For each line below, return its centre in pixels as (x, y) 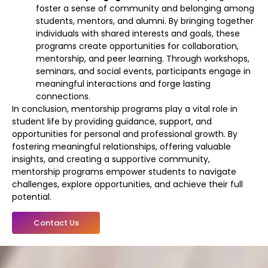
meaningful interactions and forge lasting (123, 83)
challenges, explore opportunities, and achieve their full (127, 184)
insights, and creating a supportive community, (111, 159)
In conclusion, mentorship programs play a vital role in (125, 109)
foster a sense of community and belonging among (145, 8)
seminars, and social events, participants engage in (143, 71)
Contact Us (56, 223)
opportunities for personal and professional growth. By (125, 134)
